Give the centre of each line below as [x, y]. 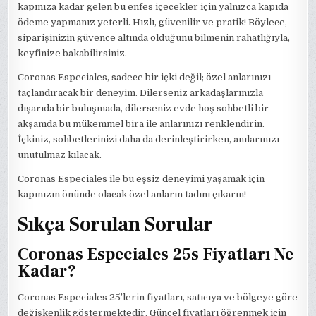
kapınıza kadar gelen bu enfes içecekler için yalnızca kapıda [153, 7]
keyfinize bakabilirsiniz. [73, 54]
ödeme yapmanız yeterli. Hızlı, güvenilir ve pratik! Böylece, [153, 23]
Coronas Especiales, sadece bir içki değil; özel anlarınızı [145, 78]
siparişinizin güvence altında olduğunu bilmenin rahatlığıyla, [154, 38]
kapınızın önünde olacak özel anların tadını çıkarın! [132, 195]
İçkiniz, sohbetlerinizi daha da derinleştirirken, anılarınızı [149, 140]
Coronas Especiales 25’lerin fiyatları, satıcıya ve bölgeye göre [158, 298]
